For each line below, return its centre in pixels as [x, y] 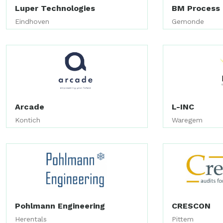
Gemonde [188, 21]
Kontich [28, 120]
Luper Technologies [55, 8]
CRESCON [191, 206]
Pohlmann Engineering [60, 206]
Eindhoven [32, 21]
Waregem [187, 120]
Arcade [30, 107]
